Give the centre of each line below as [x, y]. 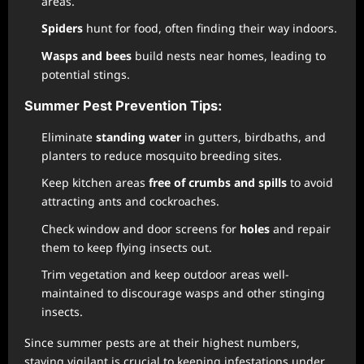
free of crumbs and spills [218, 183]
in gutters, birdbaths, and [253, 136]
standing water [139, 136]
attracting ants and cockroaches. [130, 201]
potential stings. [86, 74]
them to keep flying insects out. [127, 247]
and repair [300, 228]
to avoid [310, 183]
